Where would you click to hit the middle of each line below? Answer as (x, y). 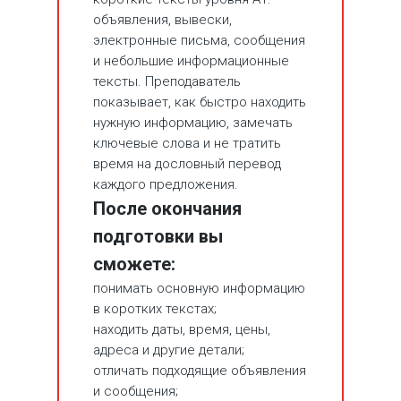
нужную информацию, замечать (193, 123)
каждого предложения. (166, 185)
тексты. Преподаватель (167, 82)
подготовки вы (158, 237)
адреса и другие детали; (169, 350)
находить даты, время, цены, (182, 330)
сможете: (134, 264)
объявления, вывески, (162, 20)
